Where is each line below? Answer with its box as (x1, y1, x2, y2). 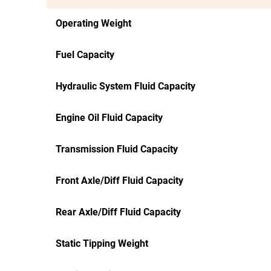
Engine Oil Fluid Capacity (56, 112, 163, 123)
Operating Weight (56, 18, 131, 29)
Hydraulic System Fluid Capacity (56, 80, 195, 92)
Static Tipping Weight (56, 238, 148, 249)
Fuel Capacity (56, 49, 114, 60)
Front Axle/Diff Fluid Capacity (56, 175, 183, 186)
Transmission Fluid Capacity (56, 143, 178, 155)
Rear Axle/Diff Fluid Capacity (56, 206, 181, 218)
